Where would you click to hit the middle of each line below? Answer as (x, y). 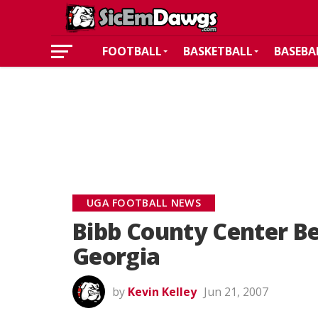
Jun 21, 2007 (236, 292)
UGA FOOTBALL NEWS (144, 203)
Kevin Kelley (162, 292)
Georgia (116, 256)
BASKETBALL (218, 51)
